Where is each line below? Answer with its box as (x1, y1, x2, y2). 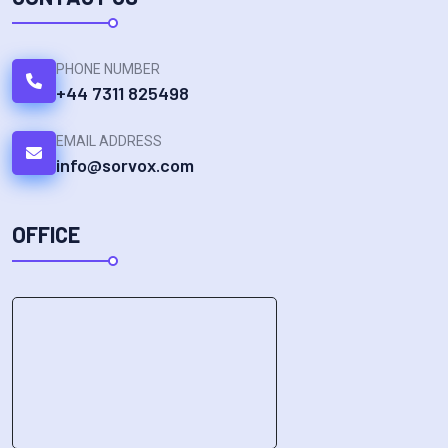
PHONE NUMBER (56, 60, 160, 77)
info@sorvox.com (56, 153, 194, 176)
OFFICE (12, 220, 80, 247)
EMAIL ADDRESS (56, 132, 162, 149)
